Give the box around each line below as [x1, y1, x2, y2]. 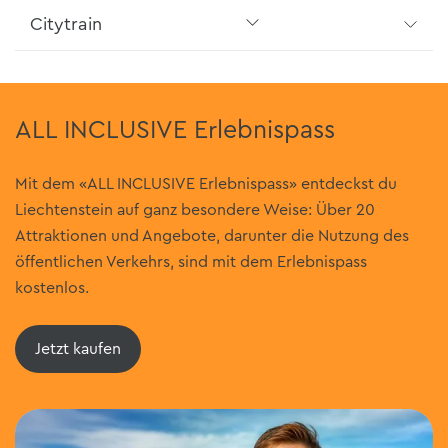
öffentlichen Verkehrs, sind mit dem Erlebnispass [15, 254, 367, 271]
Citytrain [30, 15, 102, 34]
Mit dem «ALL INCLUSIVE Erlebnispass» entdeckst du [15, 176, 397, 193]
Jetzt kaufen [35, 341, 121, 358]
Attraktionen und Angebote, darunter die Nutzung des [15, 228, 409, 245]
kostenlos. [15, 280, 89, 297]
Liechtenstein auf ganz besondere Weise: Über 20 [15, 202, 375, 219]
